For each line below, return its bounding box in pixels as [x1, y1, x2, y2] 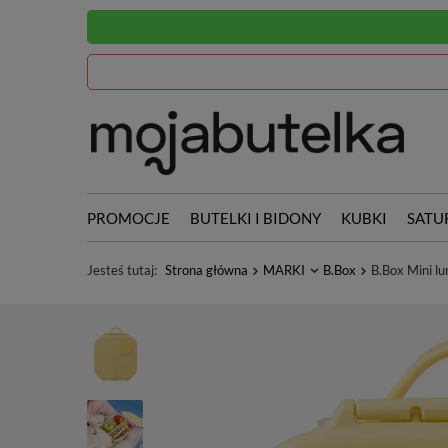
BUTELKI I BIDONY [190, 209, 321, 227]
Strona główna [165, 262, 248, 278]
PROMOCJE [87, 209, 170, 227]
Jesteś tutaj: [87, 262, 160, 278]
